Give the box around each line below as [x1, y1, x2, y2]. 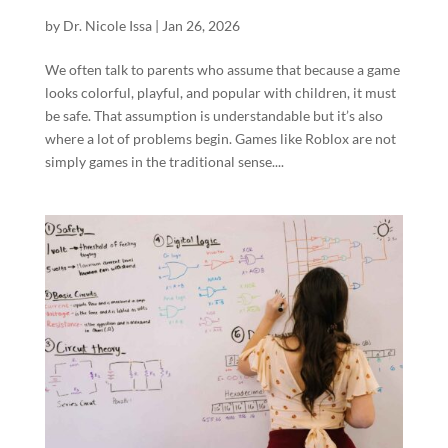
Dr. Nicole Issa [62, 17, 152, 35]
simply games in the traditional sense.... [44, 153, 284, 171]
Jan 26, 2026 [161, 17, 240, 35]
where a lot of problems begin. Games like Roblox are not [44, 130, 396, 148]
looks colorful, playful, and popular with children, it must [44, 84, 396, 102]
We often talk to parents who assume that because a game [44, 61, 400, 79]
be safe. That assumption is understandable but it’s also [44, 107, 383, 125]
